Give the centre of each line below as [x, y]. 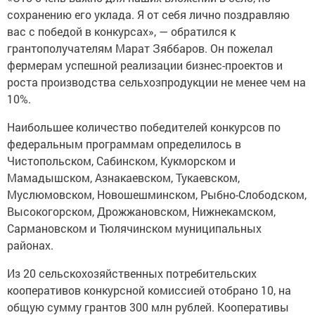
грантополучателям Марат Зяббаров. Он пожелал [140, 48]
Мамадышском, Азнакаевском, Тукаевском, [123, 178]
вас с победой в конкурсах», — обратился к [121, 31]
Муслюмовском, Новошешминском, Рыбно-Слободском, [157, 194]
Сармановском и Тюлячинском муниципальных [134, 228]
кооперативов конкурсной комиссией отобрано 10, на [149, 290]
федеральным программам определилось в [124, 144]
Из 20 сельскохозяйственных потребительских [132, 273]
